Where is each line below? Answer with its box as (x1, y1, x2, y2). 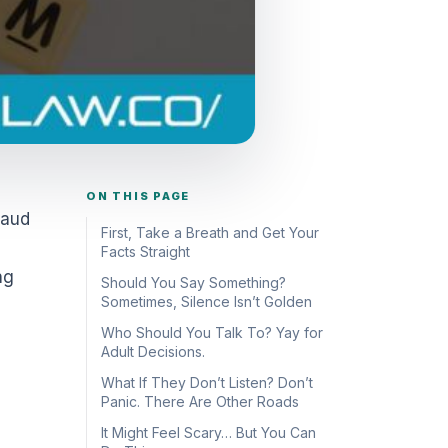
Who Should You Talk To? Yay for (101, 324, 323, 341)
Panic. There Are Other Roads (101, 393, 299, 410)
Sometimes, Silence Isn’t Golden (101, 293, 312, 310)
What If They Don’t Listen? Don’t (101, 374, 313, 391)
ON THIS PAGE (86, 189, 191, 203)
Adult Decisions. (101, 343, 205, 360)
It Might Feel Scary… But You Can (101, 424, 316, 441)
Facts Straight (101, 243, 190, 260)
